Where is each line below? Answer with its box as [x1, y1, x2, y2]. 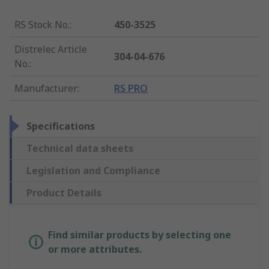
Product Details [26, 186, 101, 200]
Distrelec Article [14, 43, 87, 56]
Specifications [26, 119, 95, 133]
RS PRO [114, 82, 148, 95]
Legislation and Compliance [26, 164, 160, 178]
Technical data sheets [26, 142, 133, 156]
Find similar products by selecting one [48, 228, 231, 242]
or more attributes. [48, 243, 142, 256]
